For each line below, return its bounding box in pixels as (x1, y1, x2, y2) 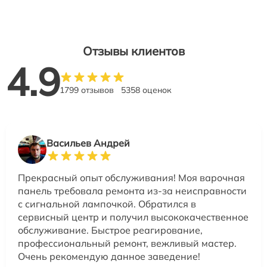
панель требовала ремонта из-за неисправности (18, 185, 247, 197)
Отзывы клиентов (82, 44, 185, 58)
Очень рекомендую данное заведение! (18, 250, 200, 262)
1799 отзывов (60, 85, 114, 95)
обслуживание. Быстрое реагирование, (18, 224, 203, 236)
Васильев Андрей (46, 137, 130, 149)
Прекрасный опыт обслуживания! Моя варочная (18, 172, 245, 184)
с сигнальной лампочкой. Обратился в (18, 198, 196, 210)
